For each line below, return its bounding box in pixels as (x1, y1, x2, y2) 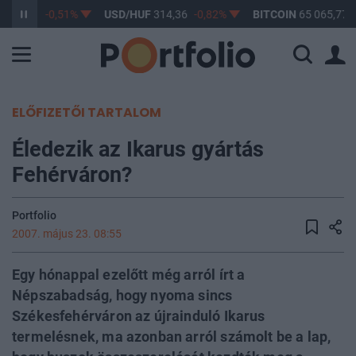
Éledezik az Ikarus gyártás (12, 136, 264, 162)
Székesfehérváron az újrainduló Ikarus (12, 308, 265, 324)
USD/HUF (101, 8, 149, 21)
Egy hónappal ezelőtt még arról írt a (12, 266, 246, 283)
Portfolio (12, 208, 56, 222)
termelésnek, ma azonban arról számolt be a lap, (12, 328, 331, 345)
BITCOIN (250, 8, 294, 21)
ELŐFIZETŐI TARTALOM (12, 103, 161, 122)
